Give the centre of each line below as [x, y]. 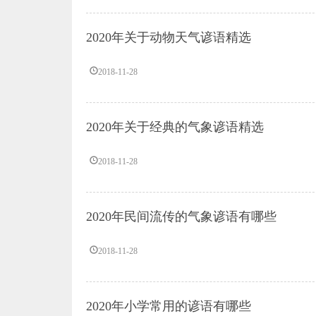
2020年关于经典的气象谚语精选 [175, 127]
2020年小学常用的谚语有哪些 [169, 306]
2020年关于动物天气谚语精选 [169, 37]
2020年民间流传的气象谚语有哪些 [181, 217]
